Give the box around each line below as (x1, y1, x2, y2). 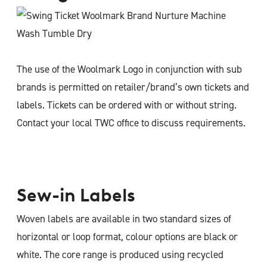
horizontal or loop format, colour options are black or (17, 230, 238, 243)
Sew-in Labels (17, 184, 135, 206)
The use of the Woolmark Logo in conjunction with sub (17, 63, 242, 76)
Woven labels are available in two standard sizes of (17, 212, 231, 225)
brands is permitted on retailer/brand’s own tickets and (17, 80, 249, 94)
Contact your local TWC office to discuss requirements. (17, 116, 246, 129)
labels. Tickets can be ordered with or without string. (17, 98, 237, 111)
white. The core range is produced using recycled (17, 248, 223, 261)
